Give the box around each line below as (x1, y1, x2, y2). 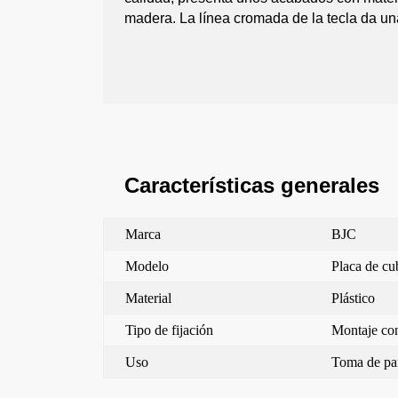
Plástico (331, 291, 376, 306)
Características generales (124, 173, 380, 198)
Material (125, 291, 172, 306)
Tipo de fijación (125, 322, 214, 338)
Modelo (125, 259, 170, 275)
